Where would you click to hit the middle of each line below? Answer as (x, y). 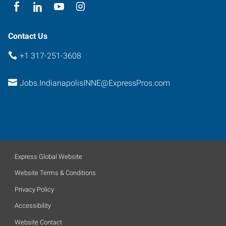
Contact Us (28, 36)
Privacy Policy (34, 189)
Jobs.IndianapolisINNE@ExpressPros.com (95, 83)
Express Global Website (48, 156)
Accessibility (33, 206)
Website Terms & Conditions (55, 173)
